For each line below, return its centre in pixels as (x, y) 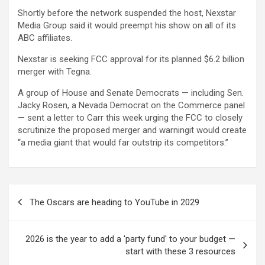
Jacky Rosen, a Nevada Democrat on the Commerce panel (131, 105)
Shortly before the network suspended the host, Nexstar (127, 13)
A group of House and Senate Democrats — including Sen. (131, 93)
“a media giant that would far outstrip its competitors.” (123, 142)
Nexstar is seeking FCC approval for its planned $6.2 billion (131, 59)
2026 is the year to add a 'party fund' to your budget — (130, 239)
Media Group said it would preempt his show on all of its (127, 25)
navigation (43, 212)
